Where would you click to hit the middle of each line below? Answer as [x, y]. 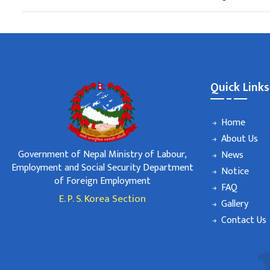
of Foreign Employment [102, 181]
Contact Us [244, 220]
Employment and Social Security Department [102, 168]
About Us [240, 139]
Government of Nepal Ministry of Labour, [102, 155]
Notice [235, 171]
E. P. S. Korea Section [102, 199]
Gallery [235, 204]
